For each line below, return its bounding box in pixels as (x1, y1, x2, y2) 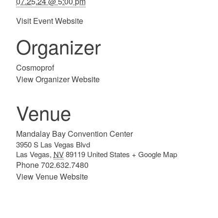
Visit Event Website (16, 15, 84, 26)
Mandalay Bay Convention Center (16, 128, 133, 139)
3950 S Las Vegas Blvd (16, 139, 91, 149)
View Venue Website (16, 171, 89, 182)
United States (87, 149, 130, 159)
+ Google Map (132, 149, 178, 159)
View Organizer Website (16, 73, 100, 85)
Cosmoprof (16, 62, 54, 73)
